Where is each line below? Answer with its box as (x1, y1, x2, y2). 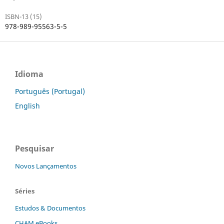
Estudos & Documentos (15, 203, 85, 213)
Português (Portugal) (15, 86, 85, 96)
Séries (15, 186, 34, 196)
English (15, 101, 40, 111)
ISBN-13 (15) (4, 12, 42, 21)
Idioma (15, 68, 43, 79)
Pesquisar (15, 143, 54, 154)
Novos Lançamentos (15, 161, 76, 171)
